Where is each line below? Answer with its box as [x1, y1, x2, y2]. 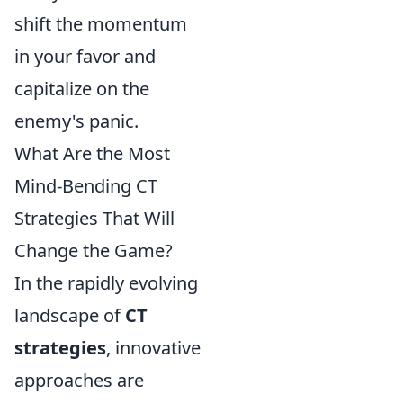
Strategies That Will [14, 206, 175, 231]
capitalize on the [14, 76, 149, 102]
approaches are [14, 368, 144, 393]
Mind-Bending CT [14, 174, 157, 199]
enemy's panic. [14, 109, 139, 134]
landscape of [14, 303, 125, 328]
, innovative [106, 336, 201, 361]
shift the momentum [14, 12, 187, 37]
